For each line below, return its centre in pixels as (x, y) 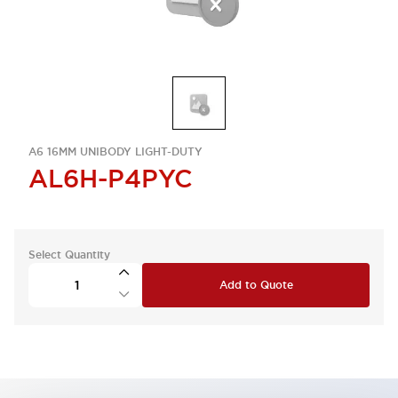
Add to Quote (256, 285)
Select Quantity (69, 255)
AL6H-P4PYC (111, 179)
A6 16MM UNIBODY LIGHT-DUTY (115, 152)
